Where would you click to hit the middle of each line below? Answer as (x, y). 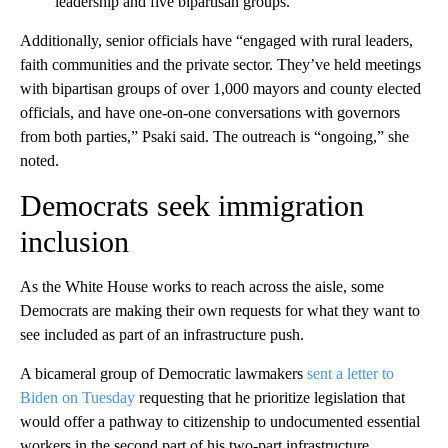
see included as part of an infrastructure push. (162, 335)
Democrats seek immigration (192, 206)
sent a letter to (350, 374)
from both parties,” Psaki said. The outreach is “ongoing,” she (214, 137)
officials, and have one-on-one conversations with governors (210, 113)
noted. (39, 161)
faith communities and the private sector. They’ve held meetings (220, 65)
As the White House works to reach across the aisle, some (202, 287)
